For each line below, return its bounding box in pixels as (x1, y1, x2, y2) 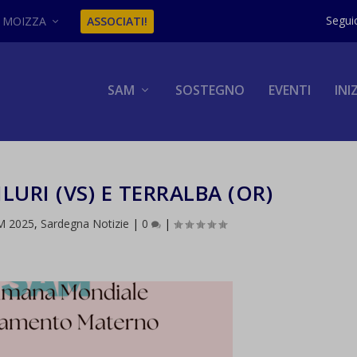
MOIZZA (2, 13, 47, 29)
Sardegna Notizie (41, 216, 130, 232)
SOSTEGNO (175, 81, 245, 99)
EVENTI (268, 81, 311, 99)
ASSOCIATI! (87, 13, 148, 29)
